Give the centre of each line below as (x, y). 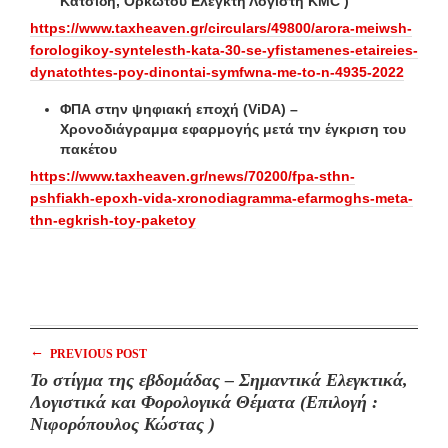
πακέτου (88, 148)
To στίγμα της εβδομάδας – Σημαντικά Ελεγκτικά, (219, 379)
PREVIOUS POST (97, 353)
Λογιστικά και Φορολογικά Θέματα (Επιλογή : (165, 401)
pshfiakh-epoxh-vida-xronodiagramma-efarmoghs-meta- (221, 197)
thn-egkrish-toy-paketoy (113, 219)
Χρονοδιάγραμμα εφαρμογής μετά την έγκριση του (233, 128)
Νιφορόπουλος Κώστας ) (122, 423)
